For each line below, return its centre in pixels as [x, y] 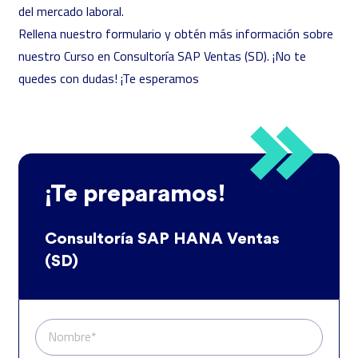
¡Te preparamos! [135, 194]
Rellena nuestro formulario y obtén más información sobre [176, 34]
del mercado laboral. [73, 11]
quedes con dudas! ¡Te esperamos [109, 78]
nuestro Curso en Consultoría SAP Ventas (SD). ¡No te [162, 56]
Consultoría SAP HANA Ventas [162, 239]
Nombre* [72, 336]
